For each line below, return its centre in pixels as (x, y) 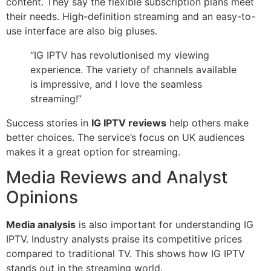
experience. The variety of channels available (133, 69)
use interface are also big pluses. (82, 31)
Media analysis (41, 225)
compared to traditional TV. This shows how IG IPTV (126, 254)
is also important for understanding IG (165, 225)
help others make (207, 122)
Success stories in (49, 122)
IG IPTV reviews (129, 122)
